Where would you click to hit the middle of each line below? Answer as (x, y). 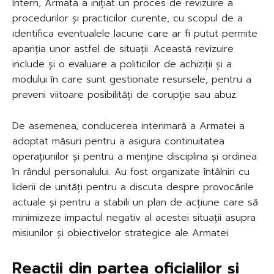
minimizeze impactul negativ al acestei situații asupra (134, 217)
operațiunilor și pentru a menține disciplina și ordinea (135, 156)
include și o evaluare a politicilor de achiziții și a (122, 64)
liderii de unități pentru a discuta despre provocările (133, 187)
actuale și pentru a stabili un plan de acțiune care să (135, 202)
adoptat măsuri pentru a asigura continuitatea (118, 141)
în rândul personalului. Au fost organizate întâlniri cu (131, 172)
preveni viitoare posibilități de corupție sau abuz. (125, 94)
